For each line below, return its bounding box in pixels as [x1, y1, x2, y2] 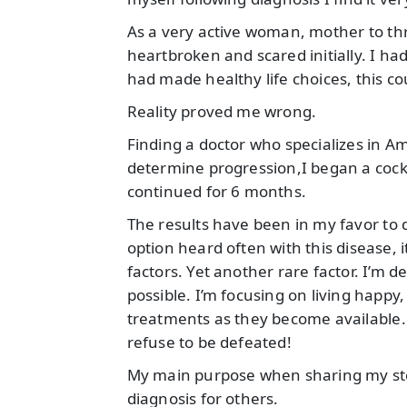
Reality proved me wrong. [126, 101, 317, 123]
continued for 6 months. [126, 181, 307, 203]
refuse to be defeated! [126, 332, 292, 353]
